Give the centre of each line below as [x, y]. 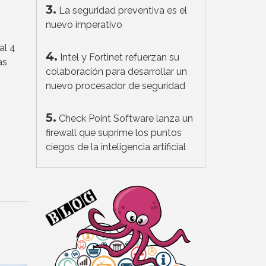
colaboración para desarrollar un [116, 72]
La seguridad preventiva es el [123, 11]
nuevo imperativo [84, 25]
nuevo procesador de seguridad [115, 86]
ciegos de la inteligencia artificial [116, 147]
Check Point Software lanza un [126, 119]
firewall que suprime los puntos [114, 133]
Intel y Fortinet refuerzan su [120, 58]
